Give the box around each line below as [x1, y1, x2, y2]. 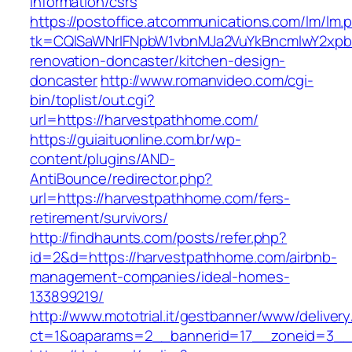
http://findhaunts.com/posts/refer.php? [30, 227, 288, 248]
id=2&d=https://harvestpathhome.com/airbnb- [30, 247, 337, 268]
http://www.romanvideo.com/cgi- [101, 70, 314, 91]
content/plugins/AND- [30, 148, 175, 170]
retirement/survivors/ [30, 207, 168, 229]
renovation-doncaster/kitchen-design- [30, 50, 286, 71]
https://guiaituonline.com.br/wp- [30, 129, 241, 150]
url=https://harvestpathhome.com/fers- [30, 188, 291, 209]
